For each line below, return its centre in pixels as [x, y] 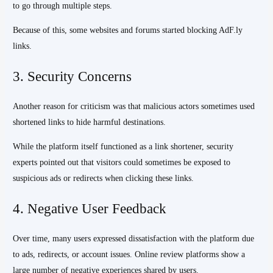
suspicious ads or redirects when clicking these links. [104, 179]
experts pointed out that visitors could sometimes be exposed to [122, 163]
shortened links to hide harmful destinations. [90, 122]
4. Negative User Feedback [90, 209]
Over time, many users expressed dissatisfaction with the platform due [134, 239]
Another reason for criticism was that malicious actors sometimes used [134, 107]
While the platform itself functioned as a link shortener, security [123, 147]
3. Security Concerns [73, 76]
